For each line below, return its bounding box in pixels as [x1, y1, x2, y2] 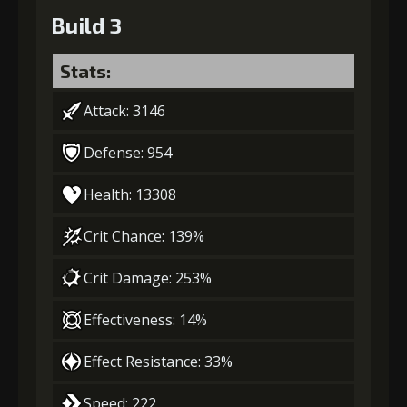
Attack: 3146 [84, 101, 165, 121]
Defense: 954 [84, 143, 172, 163]
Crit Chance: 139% [84, 226, 204, 246]
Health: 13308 [84, 184, 176, 204]
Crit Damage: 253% [84, 268, 212, 288]
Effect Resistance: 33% [84, 352, 233, 372]
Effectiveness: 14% [84, 310, 207, 330]
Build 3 [51, 12, 122, 38]
